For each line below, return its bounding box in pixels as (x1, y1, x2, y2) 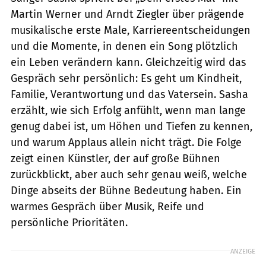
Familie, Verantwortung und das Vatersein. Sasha (11, 87, 248, 101)
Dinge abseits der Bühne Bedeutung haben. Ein (11, 183, 242, 197)
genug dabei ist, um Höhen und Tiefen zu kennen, (11, 119, 252, 133)
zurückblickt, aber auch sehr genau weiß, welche (11, 167, 247, 181)
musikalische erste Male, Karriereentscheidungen (11, 23, 251, 37)
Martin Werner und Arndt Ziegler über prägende (11, 7, 244, 21)
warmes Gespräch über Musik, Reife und (11, 199, 204, 213)
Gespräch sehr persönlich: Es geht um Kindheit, (11, 71, 242, 85)
